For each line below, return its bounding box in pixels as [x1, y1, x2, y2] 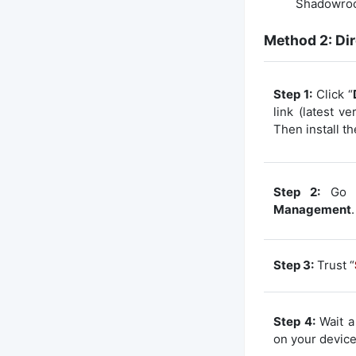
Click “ [312, 86, 354, 102]
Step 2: [273, 184, 320, 199]
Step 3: [273, 257, 314, 273]
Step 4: [273, 313, 315, 329]
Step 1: [273, 86, 313, 102]
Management [273, 201, 351, 217]
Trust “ [314, 257, 354, 273]
